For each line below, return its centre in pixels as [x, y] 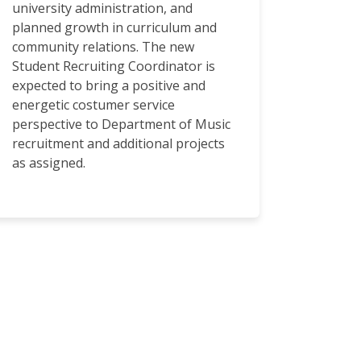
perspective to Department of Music [121, 124]
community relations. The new [103, 47]
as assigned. [49, 163]
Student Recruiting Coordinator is [114, 66]
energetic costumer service [93, 105]
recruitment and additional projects [118, 144]
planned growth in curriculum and [114, 28]
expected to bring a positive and [109, 86]
